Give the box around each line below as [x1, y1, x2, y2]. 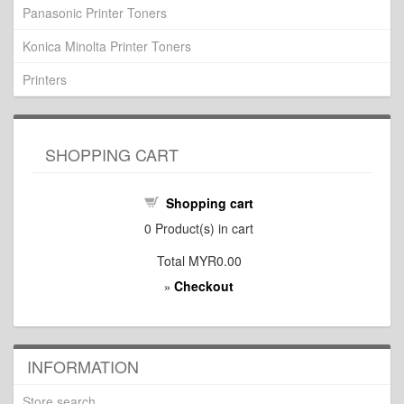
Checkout [174, 277, 234, 295]
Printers [23, 70, 67, 88]
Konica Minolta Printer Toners [23, 37, 191, 55]
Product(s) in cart [151, 219, 253, 237]
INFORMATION [27, 354, 139, 378]
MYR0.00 [188, 252, 242, 270]
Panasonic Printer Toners [23, 4, 167, 22]
